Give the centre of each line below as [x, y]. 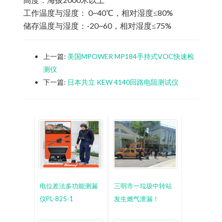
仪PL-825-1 [57, 198]
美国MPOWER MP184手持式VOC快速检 [131, 56]
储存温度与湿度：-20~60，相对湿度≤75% [97, 25]
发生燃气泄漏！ [137, 198]
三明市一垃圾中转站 [143, 186]
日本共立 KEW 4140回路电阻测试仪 [123, 82]
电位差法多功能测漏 [69, 186]
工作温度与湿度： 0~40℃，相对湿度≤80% [98, 12]
